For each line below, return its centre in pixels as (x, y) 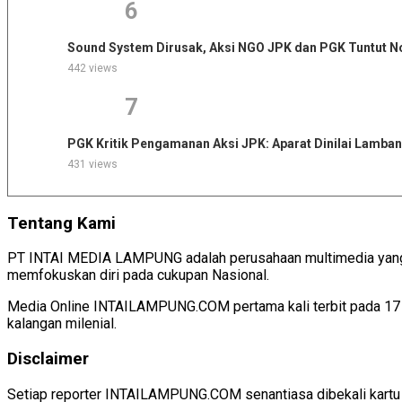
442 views (92, 68)
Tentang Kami (61, 223)
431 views (92, 164)
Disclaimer (48, 358)
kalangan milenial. (62, 324)
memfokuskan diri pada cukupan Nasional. (138, 275)
